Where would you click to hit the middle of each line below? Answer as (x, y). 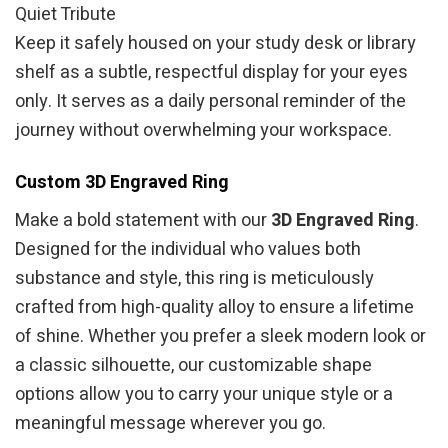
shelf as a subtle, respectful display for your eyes (211, 73)
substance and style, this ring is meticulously (194, 279)
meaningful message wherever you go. (170, 424)
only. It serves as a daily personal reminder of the (210, 102)
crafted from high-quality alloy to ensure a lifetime (214, 308)
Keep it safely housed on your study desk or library (215, 44)
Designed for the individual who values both (188, 250)
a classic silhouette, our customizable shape (193, 366)
